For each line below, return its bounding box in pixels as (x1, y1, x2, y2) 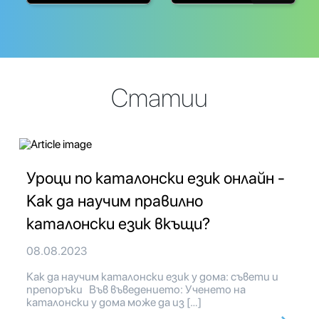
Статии (111, 83, 208, 114)
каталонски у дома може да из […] (26, 296, 202, 310)
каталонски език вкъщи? (26, 214, 210, 234)
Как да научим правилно (26, 191, 203, 211)
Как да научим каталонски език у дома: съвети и (26, 270, 278, 284)
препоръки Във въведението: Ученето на (26, 283, 246, 297)
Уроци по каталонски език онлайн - (26, 168, 285, 189)
